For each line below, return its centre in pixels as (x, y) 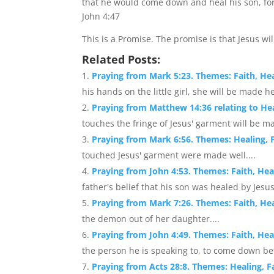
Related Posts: (121, 59)
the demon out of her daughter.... (151, 218)
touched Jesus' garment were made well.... (169, 155)
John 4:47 (101, 16)
